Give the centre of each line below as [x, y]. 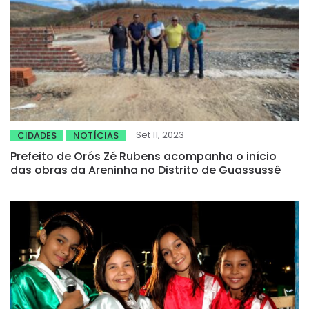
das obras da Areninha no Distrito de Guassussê [146, 170]
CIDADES [37, 135]
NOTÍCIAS [96, 135]
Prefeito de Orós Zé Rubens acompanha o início [143, 156]
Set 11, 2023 [160, 134]
